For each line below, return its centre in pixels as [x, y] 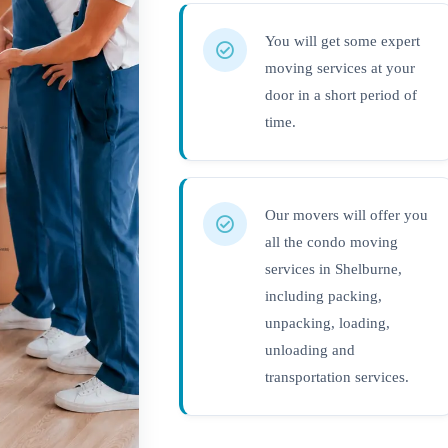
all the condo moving [332, 242]
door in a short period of [341, 95]
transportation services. [337, 377]
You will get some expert [343, 41]
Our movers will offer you [347, 215]
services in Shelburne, [334, 269]
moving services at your [340, 68]
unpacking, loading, [328, 323]
